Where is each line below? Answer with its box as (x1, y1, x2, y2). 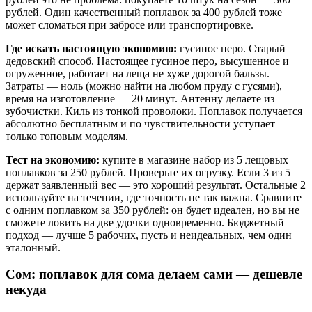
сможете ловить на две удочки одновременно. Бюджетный (6, 216, 284, 228)
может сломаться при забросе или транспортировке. (6, 18, 253, 31)
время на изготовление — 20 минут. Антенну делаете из (6, 92, 274, 104)
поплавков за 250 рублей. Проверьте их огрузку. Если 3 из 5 (6, 166, 290, 178)
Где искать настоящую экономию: (6, 42, 177, 54)
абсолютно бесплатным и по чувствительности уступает (6, 117, 275, 130)
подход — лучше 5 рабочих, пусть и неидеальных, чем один (6, 228, 292, 241)
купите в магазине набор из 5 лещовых (100, 153, 288, 166)
